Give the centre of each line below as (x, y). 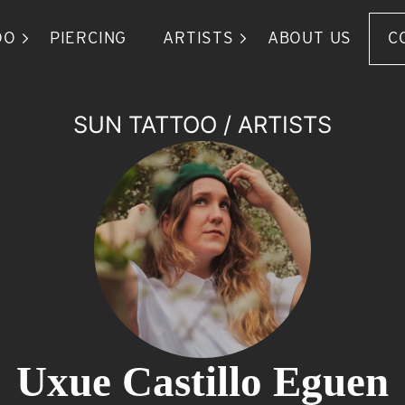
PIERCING (88, 38)
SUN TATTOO (145, 124)
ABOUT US (310, 38)
